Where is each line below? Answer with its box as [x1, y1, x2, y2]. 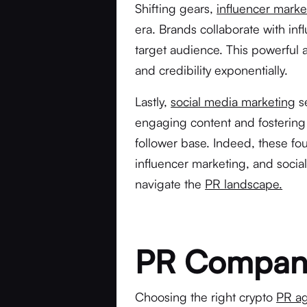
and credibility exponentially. [135, 62, 288, 77]
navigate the [135, 176, 206, 191]
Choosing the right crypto [135, 289, 277, 304]
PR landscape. [205, 176, 283, 191]
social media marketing [171, 94, 296, 109]
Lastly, [135, 94, 171, 109]
